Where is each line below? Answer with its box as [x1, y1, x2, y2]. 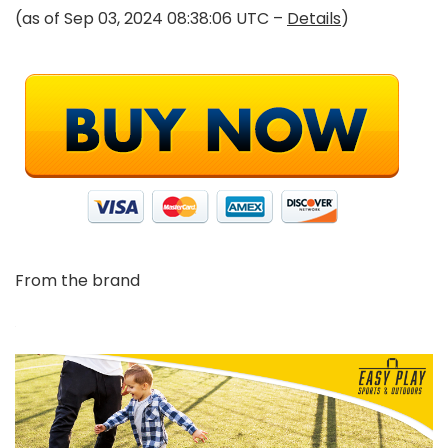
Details [287, 7, 341, 30]
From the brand [15, 269, 140, 292]
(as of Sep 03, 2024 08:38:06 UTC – [15, 7, 287, 30]
